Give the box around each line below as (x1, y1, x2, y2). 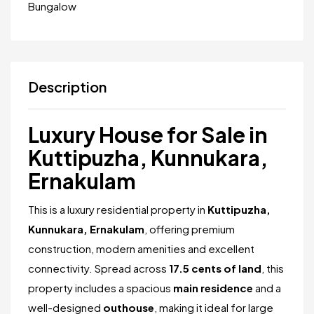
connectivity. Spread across (28, 261, 169, 275)
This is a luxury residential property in (28, 203, 207, 216)
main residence (173, 281, 253, 294)
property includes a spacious (28, 281, 173, 294)
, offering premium (144, 222, 235, 235)
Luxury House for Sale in (28, 121, 268, 148)
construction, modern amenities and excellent (28, 242, 254, 255)
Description (28, 78, 107, 95)
